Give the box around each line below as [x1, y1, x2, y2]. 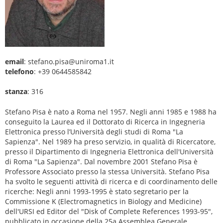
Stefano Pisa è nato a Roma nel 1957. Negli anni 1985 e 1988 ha [5, 107, 217, 117]
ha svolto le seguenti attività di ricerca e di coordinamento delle [5, 177, 218, 187]
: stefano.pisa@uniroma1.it [24, 57, 114, 67]
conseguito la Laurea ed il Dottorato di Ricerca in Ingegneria [5, 117, 205, 127]
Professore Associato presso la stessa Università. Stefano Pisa [5, 167, 210, 177]
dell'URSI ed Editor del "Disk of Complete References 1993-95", [5, 207, 213, 217]
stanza [5, 87, 27, 97]
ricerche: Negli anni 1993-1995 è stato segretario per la [5, 187, 189, 197]
